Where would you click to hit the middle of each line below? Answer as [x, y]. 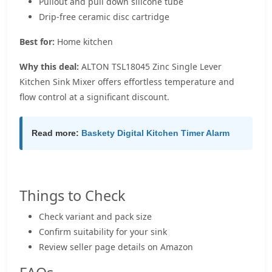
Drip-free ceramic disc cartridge [104, 17]
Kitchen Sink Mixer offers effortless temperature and [127, 82]
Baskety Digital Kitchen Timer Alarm [155, 133]
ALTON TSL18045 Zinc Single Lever [150, 66]
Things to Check [73, 195]
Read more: [55, 133]
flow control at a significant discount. [94, 97]
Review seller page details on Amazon [116, 247]
